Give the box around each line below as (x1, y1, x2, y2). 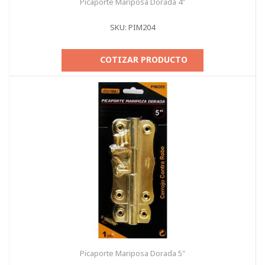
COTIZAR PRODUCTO (100, 54, 188, 65)
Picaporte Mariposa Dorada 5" (80, 248, 185, 258)
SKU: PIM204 (110, 22, 155, 33)
